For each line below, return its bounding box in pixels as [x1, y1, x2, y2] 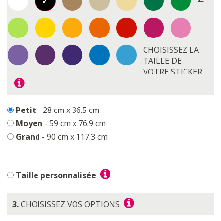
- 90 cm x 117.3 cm [40, 131, 108, 142]
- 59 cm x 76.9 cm [42, 118, 106, 129]
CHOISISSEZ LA [143, 44, 199, 55]
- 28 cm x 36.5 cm [36, 105, 99, 115]
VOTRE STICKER [143, 66, 202, 77]
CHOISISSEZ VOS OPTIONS [19, 199, 122, 210]
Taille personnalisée [16, 170, 96, 181]
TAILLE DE [143, 55, 182, 66]
